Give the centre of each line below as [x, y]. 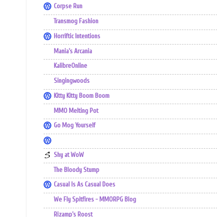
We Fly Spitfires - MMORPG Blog [95, 200]
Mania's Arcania [73, 51]
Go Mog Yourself [75, 126]
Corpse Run [68, 7]
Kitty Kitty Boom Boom [82, 96]
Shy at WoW [69, 155]
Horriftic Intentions [77, 36]
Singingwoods [72, 81]
